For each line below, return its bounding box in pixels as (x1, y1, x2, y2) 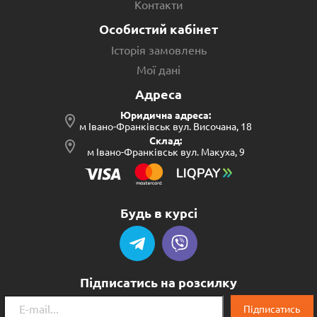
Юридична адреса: (120, 110, 211, 121)
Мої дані (137, 64, 180, 76)
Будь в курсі (120, 206, 197, 220)
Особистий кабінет (99, 22, 218, 36)
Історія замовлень (110, 44, 207, 57)
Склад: (149, 135, 182, 146)
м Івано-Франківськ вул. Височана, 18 (79, 121, 252, 132)
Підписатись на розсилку (80, 275, 237, 289)
